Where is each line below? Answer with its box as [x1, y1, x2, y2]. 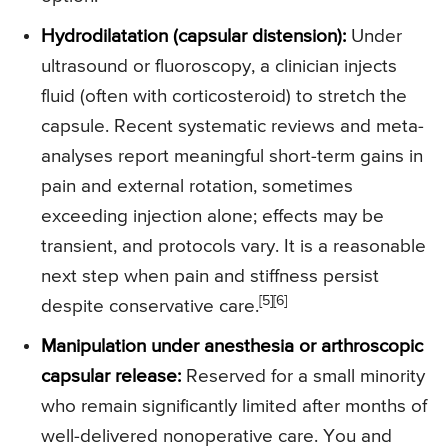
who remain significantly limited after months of [41, 397, 427, 417]
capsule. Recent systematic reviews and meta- [41, 117, 424, 137]
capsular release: [41, 367, 181, 387]
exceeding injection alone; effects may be [41, 207, 384, 227]
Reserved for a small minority [181, 367, 425, 387]
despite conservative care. [41, 297, 259, 317]
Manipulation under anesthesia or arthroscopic [41, 337, 423, 357]
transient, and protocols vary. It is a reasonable [41, 237, 426, 257]
